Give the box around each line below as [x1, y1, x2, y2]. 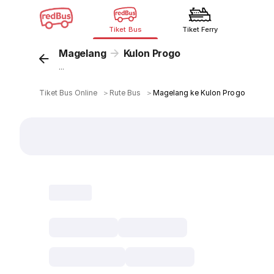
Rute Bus [109, 88, 141, 97]
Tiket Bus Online [39, 88, 98, 97]
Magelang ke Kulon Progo [153, 88, 245, 97]
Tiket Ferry [182, 25, 218, 34]
